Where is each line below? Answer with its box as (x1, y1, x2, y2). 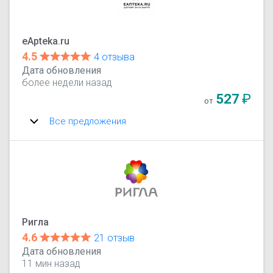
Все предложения (49, 115, 127, 127)
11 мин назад (22, 257, 81, 269)
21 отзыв (94, 232, 135, 244)
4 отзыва (94, 51, 135, 63)
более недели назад (22, 76, 113, 88)
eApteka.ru (22, 35, 70, 47)
